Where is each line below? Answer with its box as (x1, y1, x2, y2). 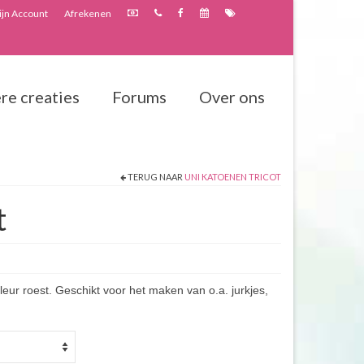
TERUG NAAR (126, 171, 184, 182)
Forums (111, 87, 167, 106)
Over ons (198, 87, 265, 106)
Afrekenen (64, 7, 111, 19)
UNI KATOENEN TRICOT (184, 171, 281, 182)
